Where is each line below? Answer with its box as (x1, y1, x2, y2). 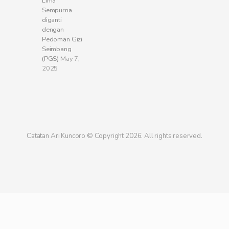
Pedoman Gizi (41, 34, 83, 44)
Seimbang (41, 44, 72, 54)
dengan (41, 25, 64, 34)
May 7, (60, 54, 80, 63)
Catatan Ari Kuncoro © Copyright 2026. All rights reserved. (27, 131, 202, 141)
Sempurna (41, 5, 72, 15)
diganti (41, 15, 62, 25)
